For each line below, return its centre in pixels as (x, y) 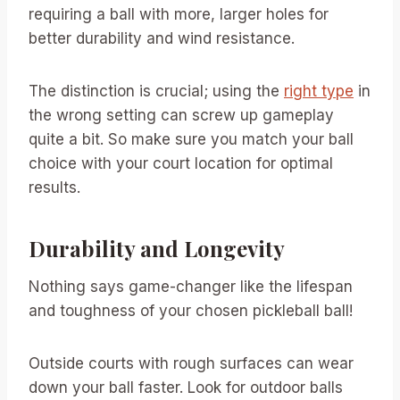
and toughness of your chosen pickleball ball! (191, 310)
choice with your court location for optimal (181, 163)
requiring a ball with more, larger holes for (179, 14)
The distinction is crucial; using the (156, 91)
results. (54, 187)
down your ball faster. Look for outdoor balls (186, 387)
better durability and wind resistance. (162, 38)
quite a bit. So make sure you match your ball (191, 139)
